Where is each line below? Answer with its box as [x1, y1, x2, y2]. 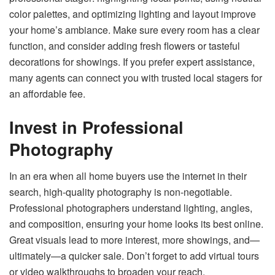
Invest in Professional [9, 114, 184, 139]
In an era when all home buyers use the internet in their [9, 169, 247, 184]
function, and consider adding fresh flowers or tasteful [9, 39, 240, 53]
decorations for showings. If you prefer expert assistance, [9, 55, 255, 69]
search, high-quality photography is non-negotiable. [9, 185, 232, 199]
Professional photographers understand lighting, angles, [9, 201, 252, 215]
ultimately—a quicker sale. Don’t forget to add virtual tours [9, 249, 259, 263]
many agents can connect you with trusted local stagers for [9, 71, 262, 85]
